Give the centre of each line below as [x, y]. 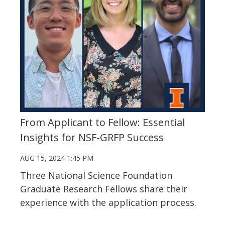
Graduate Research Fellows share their [104, 189]
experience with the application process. [109, 202]
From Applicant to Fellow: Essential [102, 122]
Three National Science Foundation [96, 175]
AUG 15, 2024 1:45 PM [57, 158]
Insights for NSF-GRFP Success [92, 137]
